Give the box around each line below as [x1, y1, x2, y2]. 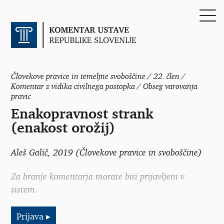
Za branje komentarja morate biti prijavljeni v [11, 170, 184, 181]
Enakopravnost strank [11, 104, 153, 122]
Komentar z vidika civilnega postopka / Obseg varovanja [11, 80, 197, 91]
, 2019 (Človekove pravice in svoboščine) [48, 146, 202, 157]
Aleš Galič [11, 146, 48, 157]
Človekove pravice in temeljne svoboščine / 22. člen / [11, 70, 185, 81]
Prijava [16, 210, 46, 221]
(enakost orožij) [11, 118, 115, 136]
